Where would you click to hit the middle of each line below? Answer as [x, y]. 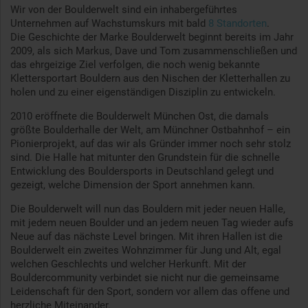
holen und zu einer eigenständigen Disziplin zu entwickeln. [143, 92]
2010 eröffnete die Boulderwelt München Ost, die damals [140, 117]
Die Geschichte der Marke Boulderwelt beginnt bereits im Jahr [152, 37]
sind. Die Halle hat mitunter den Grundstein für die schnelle [145, 158]
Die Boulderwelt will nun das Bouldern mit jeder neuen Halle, [148, 209]
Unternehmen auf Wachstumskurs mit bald [109, 24]
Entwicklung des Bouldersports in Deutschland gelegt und [142, 172]
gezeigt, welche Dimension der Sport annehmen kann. [133, 185]
